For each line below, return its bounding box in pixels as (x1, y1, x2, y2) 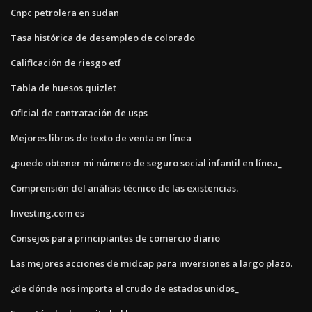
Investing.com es (10, 206, 84, 219)
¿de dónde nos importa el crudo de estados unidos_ (10, 281, 239, 295)
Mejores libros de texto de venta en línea (10, 131, 192, 144)
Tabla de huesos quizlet (10, 81, 116, 94)
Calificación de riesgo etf (10, 56, 121, 69)
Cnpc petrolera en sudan (10, 6, 119, 19)
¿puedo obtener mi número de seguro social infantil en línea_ (10, 156, 282, 169)
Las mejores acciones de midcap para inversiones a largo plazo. (10, 256, 292, 270)
